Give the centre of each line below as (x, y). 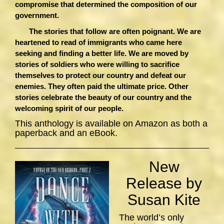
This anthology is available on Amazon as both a (111, 124)
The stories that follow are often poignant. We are (108, 31)
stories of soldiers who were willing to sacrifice (97, 64)
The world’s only (151, 218)
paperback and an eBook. (66, 133)
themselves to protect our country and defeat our (100, 75)
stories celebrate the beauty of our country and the (103, 97)
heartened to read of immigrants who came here (98, 42)
